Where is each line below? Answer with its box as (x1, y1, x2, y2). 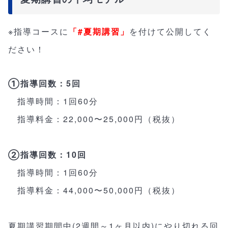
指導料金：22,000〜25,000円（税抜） (8, 112, 180, 125)
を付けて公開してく (129, 25, 212, 37)
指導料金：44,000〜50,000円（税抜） (8, 184, 180, 196)
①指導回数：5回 (8, 77, 81, 89)
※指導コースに (8, 25, 69, 37)
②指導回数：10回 (8, 148, 87, 160)
